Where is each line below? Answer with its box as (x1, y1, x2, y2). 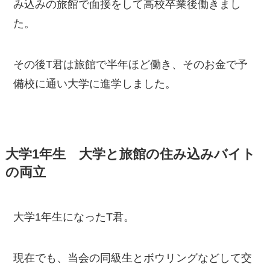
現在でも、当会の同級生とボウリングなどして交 (13, 251, 253, 264)
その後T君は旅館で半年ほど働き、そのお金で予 (13, 58, 248, 71)
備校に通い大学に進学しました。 (13, 77, 177, 90)
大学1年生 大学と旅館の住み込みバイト (5, 146, 256, 162)
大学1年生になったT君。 (13, 210, 135, 223)
